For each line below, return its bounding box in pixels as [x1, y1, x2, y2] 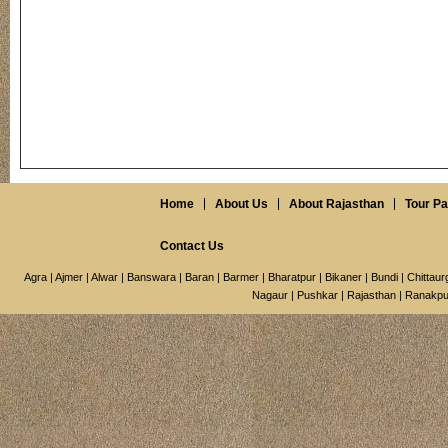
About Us [215, 197, 268, 211]
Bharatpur [268, 271, 316, 283]
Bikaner [325, 271, 362, 283]
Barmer [223, 271, 259, 283]
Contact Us [160, 239, 224, 253]
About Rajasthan [289, 197, 384, 211]
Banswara [127, 271, 176, 283]
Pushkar [297, 289, 338, 301]
